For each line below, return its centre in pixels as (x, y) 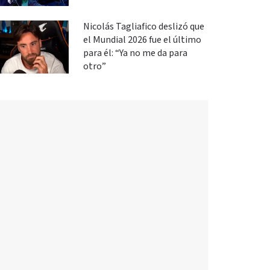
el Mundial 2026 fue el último (142, 40)
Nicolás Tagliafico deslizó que (143, 27)
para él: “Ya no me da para (135, 53)
